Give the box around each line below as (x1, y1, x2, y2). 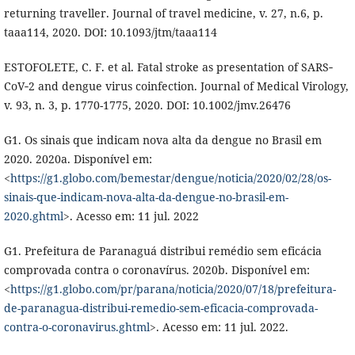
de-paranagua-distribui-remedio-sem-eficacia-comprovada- (3, 300, 318, 316)
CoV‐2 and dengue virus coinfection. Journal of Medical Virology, (3, 78, 349, 94)
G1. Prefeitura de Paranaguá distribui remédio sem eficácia (3, 243, 322, 259)
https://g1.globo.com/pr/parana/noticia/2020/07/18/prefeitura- (10, 281, 336, 297)
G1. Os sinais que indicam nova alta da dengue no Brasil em (3, 132, 322, 148)
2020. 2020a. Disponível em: (3, 151, 152, 167)
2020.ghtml (3, 208, 63, 224)
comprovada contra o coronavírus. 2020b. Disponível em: (3, 262, 310, 278)
